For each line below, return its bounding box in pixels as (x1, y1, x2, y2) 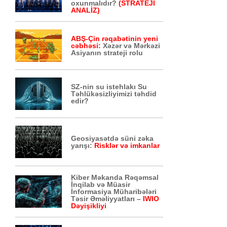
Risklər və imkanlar (94, 141, 160, 149)
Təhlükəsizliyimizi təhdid (71, 90, 157, 98)
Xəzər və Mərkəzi (101, 42, 161, 50)
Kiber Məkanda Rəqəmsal (71, 173, 159, 181)
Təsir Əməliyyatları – (71, 195, 143, 203)
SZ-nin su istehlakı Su (71, 83, 147, 91)
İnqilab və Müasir (71, 180, 131, 188)
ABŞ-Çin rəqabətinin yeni (71, 34, 159, 43)
